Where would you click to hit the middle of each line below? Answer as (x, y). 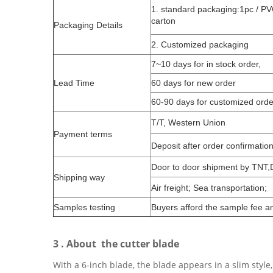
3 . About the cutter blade (117, 244)
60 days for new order (193, 83)
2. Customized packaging (200, 44)
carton (163, 21)
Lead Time (74, 83)
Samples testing (84, 207)
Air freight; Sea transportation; (209, 188)
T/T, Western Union (188, 122)
